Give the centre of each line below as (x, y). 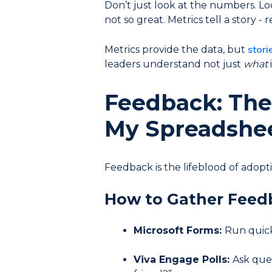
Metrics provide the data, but (176, 50)
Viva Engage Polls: (183, 259)
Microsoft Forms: (179, 230)
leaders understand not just (174, 64)
